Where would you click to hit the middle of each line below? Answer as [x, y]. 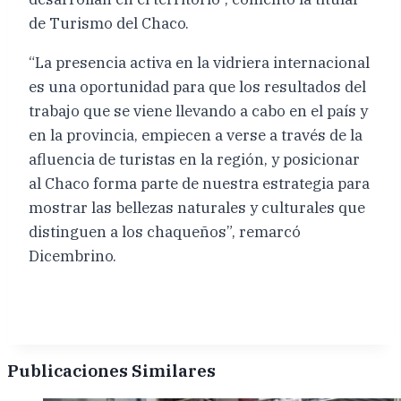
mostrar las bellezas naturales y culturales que [197, 207]
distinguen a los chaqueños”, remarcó [165, 231]
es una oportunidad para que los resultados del [197, 86]
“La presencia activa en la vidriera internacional [199, 62]
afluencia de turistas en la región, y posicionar [194, 159]
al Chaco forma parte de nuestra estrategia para [199, 183]
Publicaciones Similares [111, 371]
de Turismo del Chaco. [109, 23]
